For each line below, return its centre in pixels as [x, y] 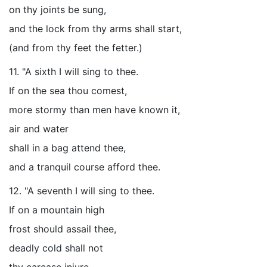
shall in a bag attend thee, [67, 148]
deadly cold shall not [56, 248]
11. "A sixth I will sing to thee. [74, 72]
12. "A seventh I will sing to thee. [82, 191]
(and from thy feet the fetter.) [76, 48]
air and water [39, 129]
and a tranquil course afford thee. [85, 167]
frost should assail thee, [63, 229]
